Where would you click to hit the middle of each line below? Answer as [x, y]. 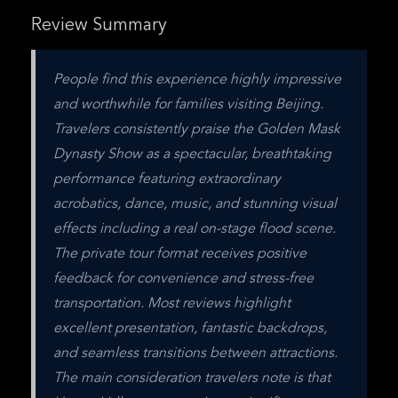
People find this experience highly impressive [197, 80]
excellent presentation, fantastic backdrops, [190, 329]
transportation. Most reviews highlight [172, 304]
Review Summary [99, 26]
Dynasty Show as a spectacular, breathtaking [192, 155]
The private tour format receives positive [180, 254]
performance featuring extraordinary [167, 179]
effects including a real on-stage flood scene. [195, 229]
